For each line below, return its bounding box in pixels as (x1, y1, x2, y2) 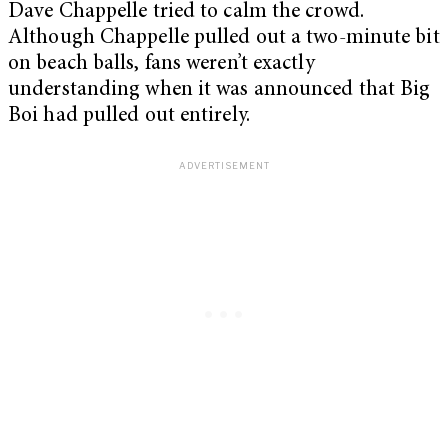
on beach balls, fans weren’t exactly (8, 54, 315, 76)
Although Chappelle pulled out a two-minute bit (8, 28, 440, 50)
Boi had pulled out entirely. (8, 106, 250, 128)
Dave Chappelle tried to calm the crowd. (8, 2, 364, 24)
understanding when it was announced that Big (8, 80, 431, 102)
